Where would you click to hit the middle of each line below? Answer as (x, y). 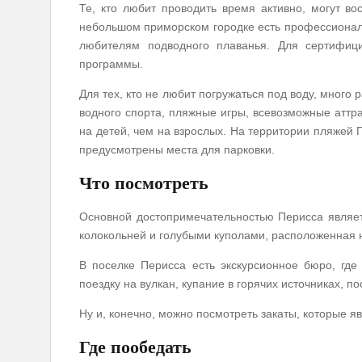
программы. (111, 64)
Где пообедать (135, 347)
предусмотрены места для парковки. (177, 150)
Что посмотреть (144, 183)
